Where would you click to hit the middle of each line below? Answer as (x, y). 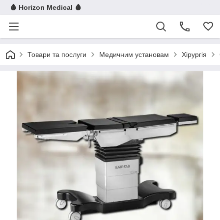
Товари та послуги (57, 55)
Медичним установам (134, 55)
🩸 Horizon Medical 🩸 (46, 7)
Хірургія (194, 55)
